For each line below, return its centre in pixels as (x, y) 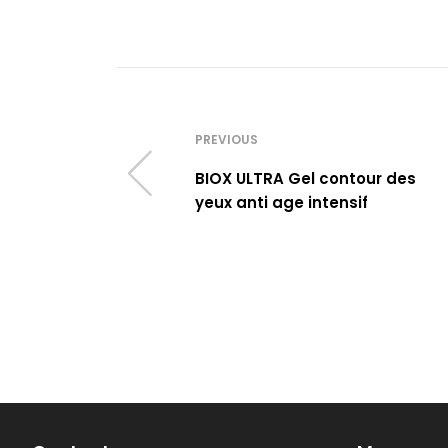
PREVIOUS (226, 139)
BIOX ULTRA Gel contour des (305, 178)
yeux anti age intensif (281, 202)
